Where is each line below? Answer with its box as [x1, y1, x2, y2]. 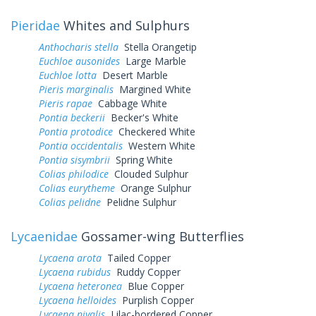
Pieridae [11, 16, 60, 34]
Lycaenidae [11, 227, 78, 245]
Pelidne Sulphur [101, 195, 176, 209]
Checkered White [113, 124, 195, 138]
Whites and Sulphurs [60, 16, 190, 34]
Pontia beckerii [39, 110, 105, 124]
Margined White [114, 82, 191, 96]
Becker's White [105, 110, 178, 124]
